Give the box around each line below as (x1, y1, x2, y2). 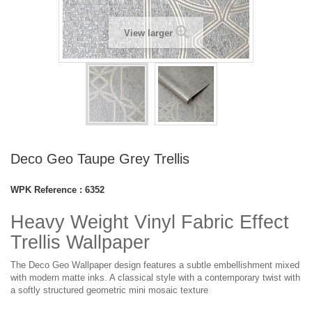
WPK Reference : (10, 185, 82, 195)
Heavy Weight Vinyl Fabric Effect (10, 212, 289, 233)
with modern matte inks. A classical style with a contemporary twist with (10, 272, 300, 283)
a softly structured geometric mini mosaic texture (10, 285, 208, 295)
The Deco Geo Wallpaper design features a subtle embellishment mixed (10, 260, 299, 270)
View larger (123, 28, 173, 38)
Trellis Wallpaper (10, 232, 150, 253)
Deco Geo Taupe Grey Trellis (10, 151, 189, 166)
